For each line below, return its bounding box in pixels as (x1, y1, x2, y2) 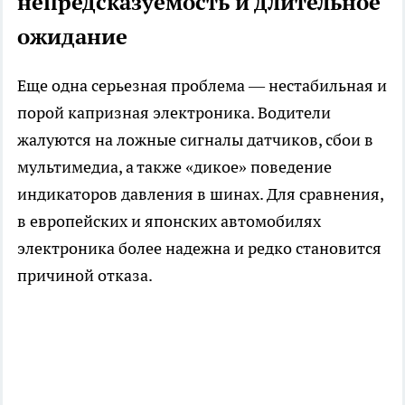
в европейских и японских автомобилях (17, 210, 321, 231)
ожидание (17, 22, 127, 51)
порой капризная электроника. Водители (17, 101, 331, 123)
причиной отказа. (17, 264, 153, 286)
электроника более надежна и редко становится (17, 237, 381, 259)
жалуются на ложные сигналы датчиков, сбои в (17, 128, 373, 150)
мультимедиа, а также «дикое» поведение (17, 155, 332, 177)
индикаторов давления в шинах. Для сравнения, (17, 183, 383, 204)
